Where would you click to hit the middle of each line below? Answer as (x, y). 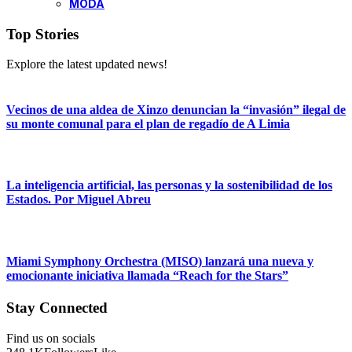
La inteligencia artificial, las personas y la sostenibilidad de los (169, 185)
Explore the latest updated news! (87, 64)
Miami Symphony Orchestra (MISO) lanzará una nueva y (160, 261)
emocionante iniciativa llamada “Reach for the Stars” (147, 275)
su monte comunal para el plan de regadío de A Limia (148, 123)
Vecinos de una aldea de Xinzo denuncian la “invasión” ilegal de (176, 109)
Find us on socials (51, 338)
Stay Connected (57, 308)
